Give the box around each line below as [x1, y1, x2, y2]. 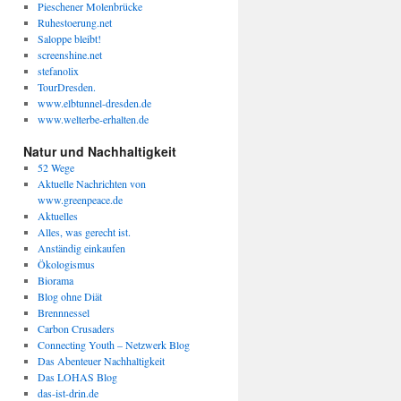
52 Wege [37, 160, 74, 175]
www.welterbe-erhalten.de [37, 112, 149, 126]
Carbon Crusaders [37, 321, 115, 336]
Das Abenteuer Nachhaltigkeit [37, 354, 165, 368]
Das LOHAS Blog [37, 370, 117, 384]
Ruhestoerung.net [37, 15, 112, 30]
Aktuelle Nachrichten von [37, 176, 146, 191]
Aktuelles [37, 209, 78, 223]
